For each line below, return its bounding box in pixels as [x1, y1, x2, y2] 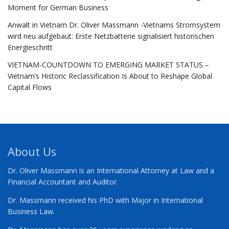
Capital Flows [8, 82, 52, 92]
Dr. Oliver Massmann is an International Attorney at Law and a [8, 165, 214, 175]
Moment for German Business [8, 2, 108, 12]
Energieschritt [8, 42, 53, 52]
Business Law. [8, 206, 55, 216]
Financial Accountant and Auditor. [8, 176, 118, 187]
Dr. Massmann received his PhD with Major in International [8, 195, 203, 205]
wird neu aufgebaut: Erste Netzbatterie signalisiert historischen [8, 31, 214, 41]
